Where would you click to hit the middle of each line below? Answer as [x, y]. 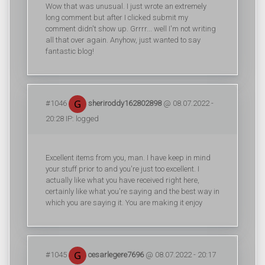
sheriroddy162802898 [124, 103]
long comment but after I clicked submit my [117, 17]
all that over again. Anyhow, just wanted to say [123, 40]
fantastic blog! [70, 51]
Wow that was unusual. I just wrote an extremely [126, 6]
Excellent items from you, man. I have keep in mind [128, 158]
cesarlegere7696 [115, 254]
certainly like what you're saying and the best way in [132, 191]
